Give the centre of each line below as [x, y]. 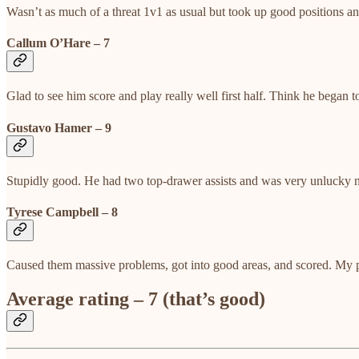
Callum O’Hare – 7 [58, 43]
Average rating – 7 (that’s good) [136, 299]
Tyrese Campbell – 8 [62, 212]
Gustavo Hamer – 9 [59, 127]
